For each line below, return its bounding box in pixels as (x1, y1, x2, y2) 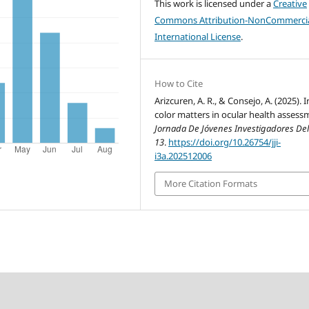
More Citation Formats (164, 177, 258, 190)
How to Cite (154, 77, 203, 90)
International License (154, 30, 241, 43)
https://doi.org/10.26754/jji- (168, 136, 281, 149)
